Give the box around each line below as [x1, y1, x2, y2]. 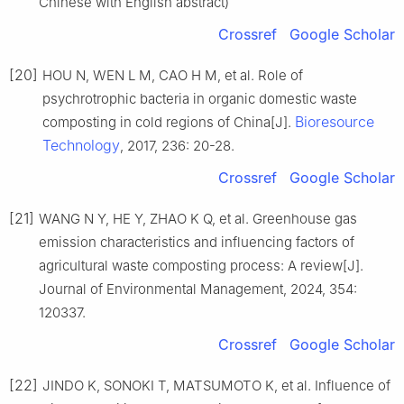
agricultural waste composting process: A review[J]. [39, 256, 363, 274]
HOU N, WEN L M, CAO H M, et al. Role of [42, 66, 303, 84]
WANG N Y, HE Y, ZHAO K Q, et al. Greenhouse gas [39, 209, 357, 227]
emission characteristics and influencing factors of [39, 233, 354, 251]
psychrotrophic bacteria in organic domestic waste [42, 89, 357, 107]
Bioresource [295, 112, 374, 131]
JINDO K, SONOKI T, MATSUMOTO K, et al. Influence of [42, 376, 390, 394]
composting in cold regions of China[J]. [42, 113, 295, 131]
